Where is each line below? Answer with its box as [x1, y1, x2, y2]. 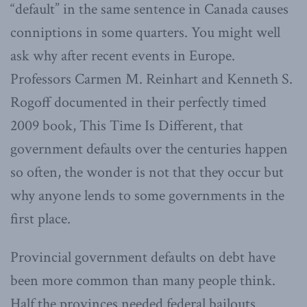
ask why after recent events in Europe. [10, 45, 235, 66]
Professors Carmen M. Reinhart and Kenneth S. [10, 69, 293, 89]
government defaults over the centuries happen [10, 138, 288, 159]
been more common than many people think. [10, 270, 275, 291]
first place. [10, 208, 71, 229]
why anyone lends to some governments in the [10, 185, 284, 206]
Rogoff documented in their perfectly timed [10, 92, 267, 112]
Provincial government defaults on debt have [10, 247, 275, 267]
